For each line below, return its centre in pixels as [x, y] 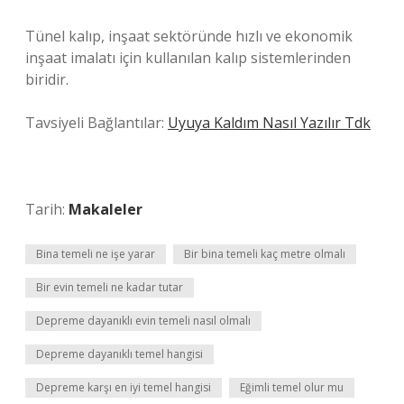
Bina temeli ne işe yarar [96, 254]
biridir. [47, 79]
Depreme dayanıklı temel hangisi [119, 354]
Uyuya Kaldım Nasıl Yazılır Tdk [269, 123]
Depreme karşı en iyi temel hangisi [124, 387]
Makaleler [106, 209]
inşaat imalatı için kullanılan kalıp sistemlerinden [188, 58]
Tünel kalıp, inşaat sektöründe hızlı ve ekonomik [189, 36]
